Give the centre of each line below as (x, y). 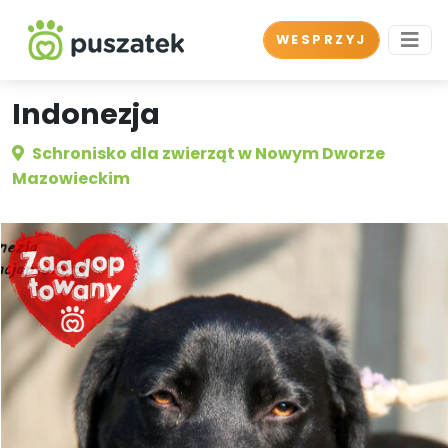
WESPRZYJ (321, 39)
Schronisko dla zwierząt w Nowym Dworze (208, 153)
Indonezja (86, 114)
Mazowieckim (71, 178)
